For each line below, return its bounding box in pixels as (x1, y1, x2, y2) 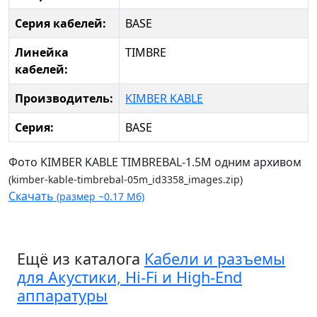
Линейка (15, 45, 69, 61)
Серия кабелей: (15, 16, 106, 32)
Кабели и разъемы (144, 248, 285, 270)
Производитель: (15, 91, 113, 107)
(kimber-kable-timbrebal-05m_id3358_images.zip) (8, 173, 243, 187)
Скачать (8, 188, 54, 204)
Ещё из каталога (17, 248, 144, 270)
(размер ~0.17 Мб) (54, 190, 144, 204)
